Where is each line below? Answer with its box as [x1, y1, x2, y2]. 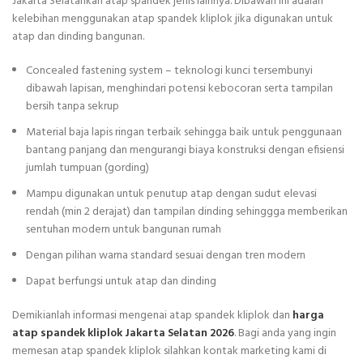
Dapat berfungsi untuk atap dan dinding [26, 272, 216, 292]
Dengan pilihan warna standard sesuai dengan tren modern [26, 246, 305, 266]
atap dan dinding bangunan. [12, 28, 144, 47]
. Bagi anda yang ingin [234, 324, 336, 344]
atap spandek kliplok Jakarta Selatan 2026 [12, 324, 234, 344]
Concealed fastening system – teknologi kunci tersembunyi [26, 62, 313, 81]
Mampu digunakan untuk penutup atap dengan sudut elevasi [26, 185, 317, 204]
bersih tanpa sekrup [26, 97, 119, 117]
